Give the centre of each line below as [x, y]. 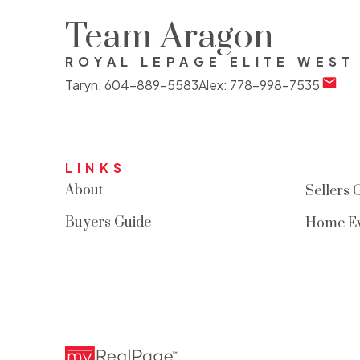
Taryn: [84, 85]
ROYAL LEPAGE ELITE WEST [210, 62]
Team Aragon [169, 37]
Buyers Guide [108, 222]
